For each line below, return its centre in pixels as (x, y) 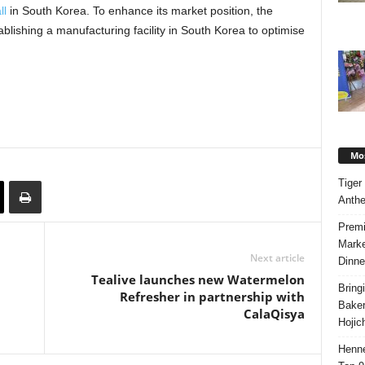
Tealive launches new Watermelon (198, 279)
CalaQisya (274, 314)
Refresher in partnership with (212, 297)
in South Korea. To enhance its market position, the (139, 11)
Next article (277, 258)
